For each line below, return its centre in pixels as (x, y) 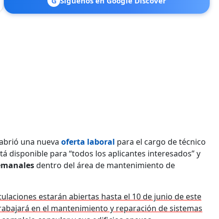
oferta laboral (88, 142)
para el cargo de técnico (160, 142)
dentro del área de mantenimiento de (105, 165)
